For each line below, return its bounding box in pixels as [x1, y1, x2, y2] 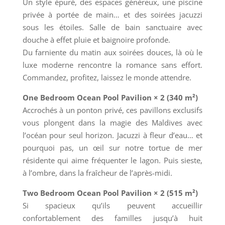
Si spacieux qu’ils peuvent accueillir [22, 200, 203, 210]
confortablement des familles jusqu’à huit [22, 212, 203, 223]
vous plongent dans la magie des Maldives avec [22, 117, 203, 128]
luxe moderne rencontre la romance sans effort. [22, 59, 203, 70]
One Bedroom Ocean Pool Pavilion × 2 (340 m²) [22, 92, 198, 102]
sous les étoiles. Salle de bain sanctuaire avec [22, 22, 203, 32]
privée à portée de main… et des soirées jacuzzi [22, 9, 203, 20]
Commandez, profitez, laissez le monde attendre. [22, 72, 191, 82]
